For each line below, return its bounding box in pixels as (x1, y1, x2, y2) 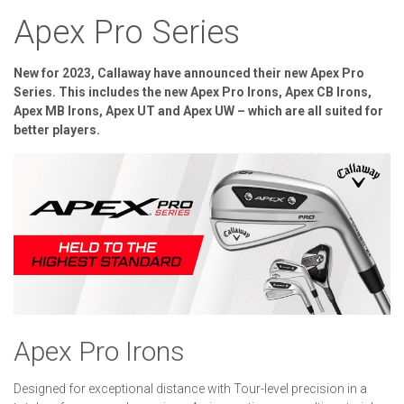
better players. (14, 123, 100, 138)
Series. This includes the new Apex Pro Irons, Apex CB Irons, (14, 85, 372, 100)
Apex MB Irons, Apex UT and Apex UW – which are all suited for (14, 104, 383, 119)
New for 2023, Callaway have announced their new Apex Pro (14, 66, 364, 81)
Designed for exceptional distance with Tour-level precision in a (14, 381, 367, 397)
